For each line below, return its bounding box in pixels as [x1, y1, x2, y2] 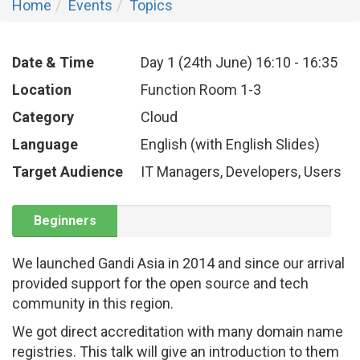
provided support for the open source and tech [12, 275, 309, 292]
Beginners [33, 213, 96, 228]
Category [12, 108, 74, 125]
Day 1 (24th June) [141, 54, 256, 71]
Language [12, 136, 78, 153]
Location [12, 81, 72, 98]
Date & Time [12, 54, 94, 71]
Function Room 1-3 [141, 81, 261, 98]
